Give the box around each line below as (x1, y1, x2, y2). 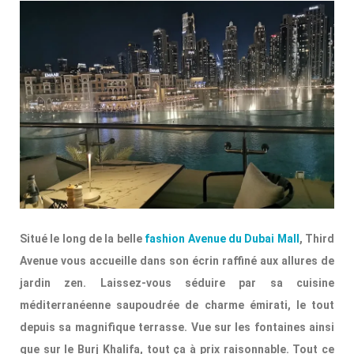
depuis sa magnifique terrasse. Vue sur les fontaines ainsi (20, 320, 334, 333)
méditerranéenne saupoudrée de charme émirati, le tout (20, 298, 334, 311)
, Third (299, 232, 335, 245)
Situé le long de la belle (20, 232, 145, 245)
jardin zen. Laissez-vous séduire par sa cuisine (20, 276, 334, 289)
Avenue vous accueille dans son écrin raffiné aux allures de (20, 254, 334, 267)
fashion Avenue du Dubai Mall (145, 232, 299, 245)
